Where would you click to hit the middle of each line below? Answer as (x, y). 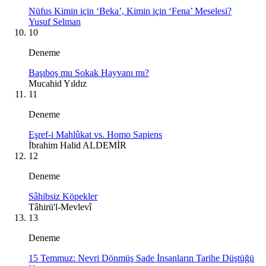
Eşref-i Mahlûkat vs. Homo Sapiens (95, 134)
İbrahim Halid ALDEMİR (77, 145)
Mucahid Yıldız (58, 83)
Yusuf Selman (55, 21)
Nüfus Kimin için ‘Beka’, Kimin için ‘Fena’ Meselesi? (130, 11)
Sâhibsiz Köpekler (63, 196)
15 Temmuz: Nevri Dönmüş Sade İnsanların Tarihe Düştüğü (141, 258)
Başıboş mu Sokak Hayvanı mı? (89, 72)
